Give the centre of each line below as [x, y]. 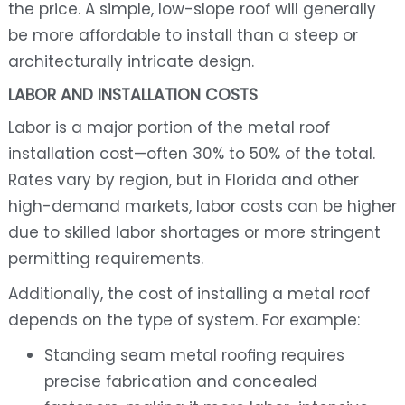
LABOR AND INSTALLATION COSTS [132, 95]
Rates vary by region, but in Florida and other [183, 180]
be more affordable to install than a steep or [183, 36]
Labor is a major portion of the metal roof [169, 128]
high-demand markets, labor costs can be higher [202, 207]
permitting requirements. [105, 259]
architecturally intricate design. [131, 62]
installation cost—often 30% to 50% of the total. [191, 154]
